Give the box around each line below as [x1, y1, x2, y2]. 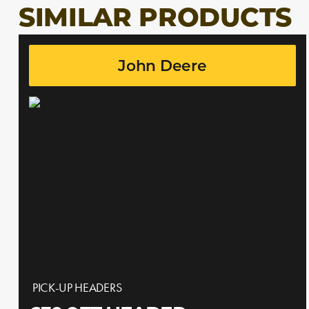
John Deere [118, 60, 207, 74]
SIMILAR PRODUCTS [19, 7, 292, 32]
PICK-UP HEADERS [32, 279, 122, 295]
